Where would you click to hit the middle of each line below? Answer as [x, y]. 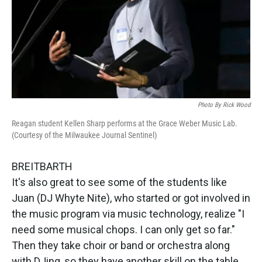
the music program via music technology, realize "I [128, 213]
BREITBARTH [42, 166]
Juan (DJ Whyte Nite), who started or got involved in [131, 198]
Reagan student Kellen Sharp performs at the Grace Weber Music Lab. [125, 123]
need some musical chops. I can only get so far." [123, 229]
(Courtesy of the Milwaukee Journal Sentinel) [84, 135]
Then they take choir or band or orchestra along [121, 245]
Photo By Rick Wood [224, 105]
